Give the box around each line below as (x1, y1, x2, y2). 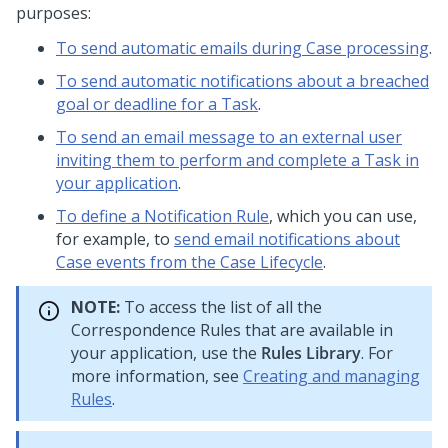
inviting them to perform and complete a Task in (56, 149, 419, 171)
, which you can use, (269, 205, 417, 227)
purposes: (16, 2, 91, 24)
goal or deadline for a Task (56, 93, 258, 115)
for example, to (56, 228, 174, 250)
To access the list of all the (120, 296, 322, 318)
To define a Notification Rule (56, 205, 269, 227)
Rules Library (261, 342, 361, 364)
